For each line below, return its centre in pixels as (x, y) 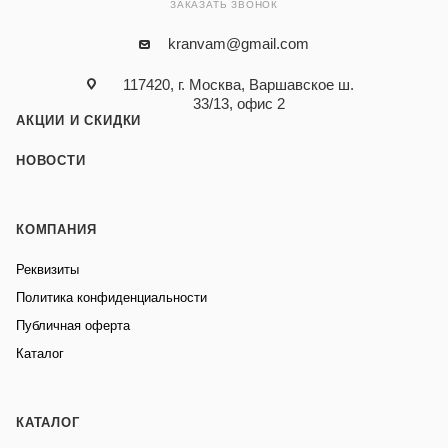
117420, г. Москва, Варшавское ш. (238, 85)
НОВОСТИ (51, 161)
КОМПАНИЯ (56, 230)
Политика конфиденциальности (111, 298)
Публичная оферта (73, 326)
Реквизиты (47, 270)
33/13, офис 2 (238, 104)
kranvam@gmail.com (238, 44)
